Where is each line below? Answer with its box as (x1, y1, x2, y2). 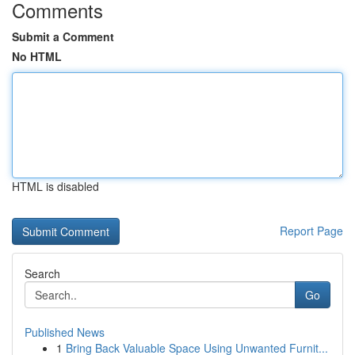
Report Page (280, 223, 343, 239)
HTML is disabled (12, 178, 99, 194)
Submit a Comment (12, 29, 114, 44)
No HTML (12, 48, 62, 64)
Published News (25, 324, 105, 340)
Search (25, 265, 60, 281)
